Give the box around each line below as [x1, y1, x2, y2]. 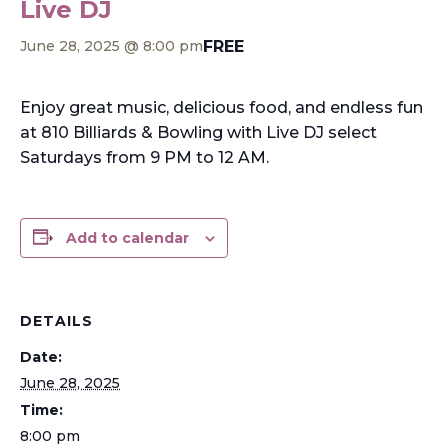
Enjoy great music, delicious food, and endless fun [20, 97, 423, 117]
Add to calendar [66, 228, 189, 247]
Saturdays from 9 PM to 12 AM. [20, 147, 269, 167]
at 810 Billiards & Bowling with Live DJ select [20, 122, 377, 142]
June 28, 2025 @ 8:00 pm [20, 37, 203, 56]
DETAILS [20, 311, 93, 330]
